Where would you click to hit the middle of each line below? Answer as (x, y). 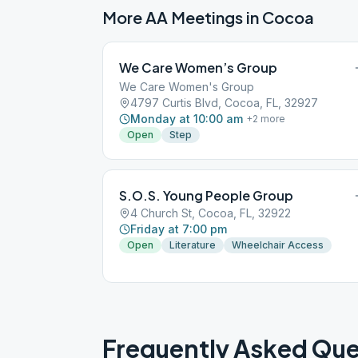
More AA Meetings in (182, 17)
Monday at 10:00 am (187, 119)
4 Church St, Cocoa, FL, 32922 (211, 213)
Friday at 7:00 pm (179, 229)
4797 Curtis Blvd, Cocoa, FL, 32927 (224, 103)
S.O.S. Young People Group (206, 195)
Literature (193, 245)
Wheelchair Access (278, 245)
